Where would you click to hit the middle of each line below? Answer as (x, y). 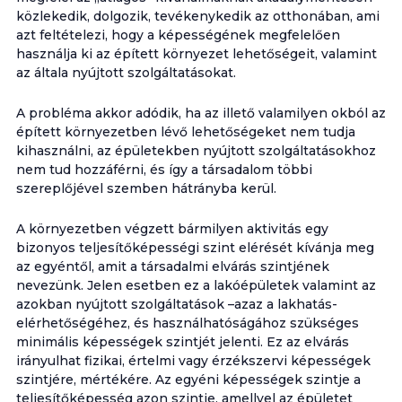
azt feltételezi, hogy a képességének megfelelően (178, 35)
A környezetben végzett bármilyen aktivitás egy (172, 229)
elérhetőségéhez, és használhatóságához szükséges (187, 323)
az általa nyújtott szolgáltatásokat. (126, 73)
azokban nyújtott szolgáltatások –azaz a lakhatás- (176, 304)
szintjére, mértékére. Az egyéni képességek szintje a (188, 380)
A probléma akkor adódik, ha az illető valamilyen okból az (201, 113)
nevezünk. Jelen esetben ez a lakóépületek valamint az (196, 285)
